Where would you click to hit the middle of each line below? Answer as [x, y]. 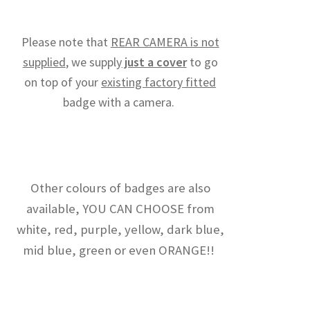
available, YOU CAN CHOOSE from [120, 208]
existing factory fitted [159, 82]
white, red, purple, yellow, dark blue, [120, 229]
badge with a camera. [120, 102]
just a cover [154, 62]
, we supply [93, 62]
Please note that [66, 42]
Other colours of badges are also [120, 188]
